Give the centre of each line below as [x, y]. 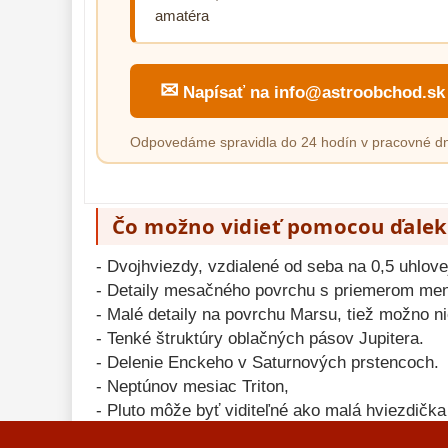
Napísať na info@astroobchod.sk [311, 92]
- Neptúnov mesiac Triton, [192, 386]
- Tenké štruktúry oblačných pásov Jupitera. [260, 338]
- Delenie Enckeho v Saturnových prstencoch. [267, 362]
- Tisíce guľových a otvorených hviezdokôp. [259, 434]
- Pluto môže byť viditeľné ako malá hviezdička [271, 410]
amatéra [182, 15]
